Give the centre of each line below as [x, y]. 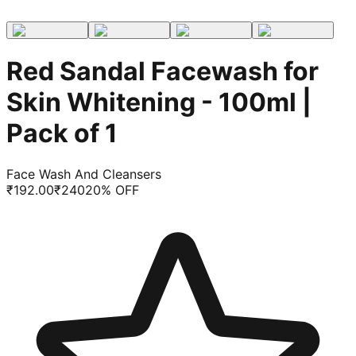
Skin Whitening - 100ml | [159, 103]
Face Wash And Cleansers [84, 174]
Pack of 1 [62, 133]
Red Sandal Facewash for [163, 72]
